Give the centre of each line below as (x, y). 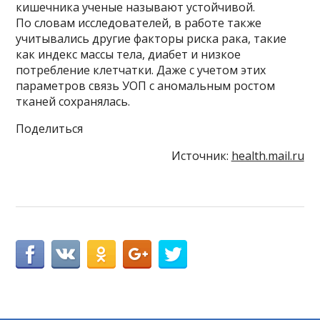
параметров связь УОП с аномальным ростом (146, 85)
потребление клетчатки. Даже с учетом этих (141, 70)
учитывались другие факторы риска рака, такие (151, 38)
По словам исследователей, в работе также (139, 22)
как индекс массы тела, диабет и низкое (129, 54)
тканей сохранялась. (73, 101)
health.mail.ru (267, 155)
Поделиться (50, 128)
